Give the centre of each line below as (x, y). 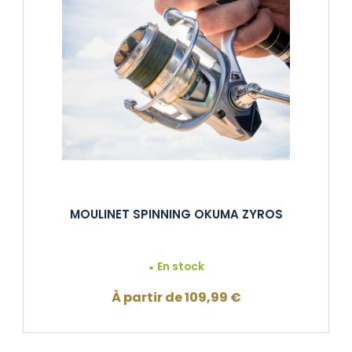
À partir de (148, 298)
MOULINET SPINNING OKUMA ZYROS (176, 214)
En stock (181, 267)
